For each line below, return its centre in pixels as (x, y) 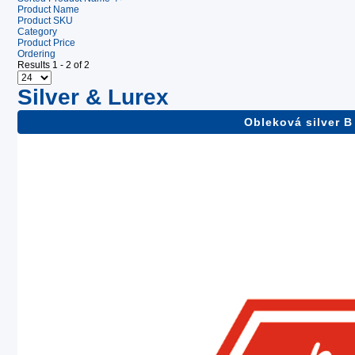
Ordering (36, 54)
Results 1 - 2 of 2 (53, 65)
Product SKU (45, 21)
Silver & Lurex (93, 97)
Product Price (46, 43)
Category (37, 32)
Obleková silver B (298, 122)
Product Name (48, 10)
